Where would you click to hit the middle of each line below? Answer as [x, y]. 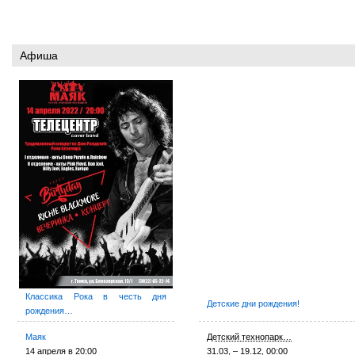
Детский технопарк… [250, 337]
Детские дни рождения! [254, 303]
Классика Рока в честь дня [96, 296]
